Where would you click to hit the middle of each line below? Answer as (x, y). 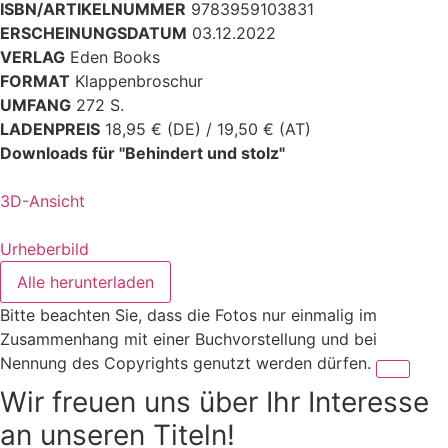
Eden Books (115, 57)
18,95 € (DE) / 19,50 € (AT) (208, 129)
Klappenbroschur (139, 81)
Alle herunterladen (85, 282)
